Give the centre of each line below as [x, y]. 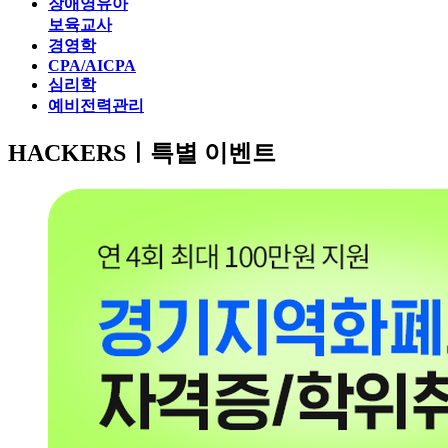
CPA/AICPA [92, 66]
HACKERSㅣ [79, 153]
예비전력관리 [96, 106]
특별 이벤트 [213, 153]
